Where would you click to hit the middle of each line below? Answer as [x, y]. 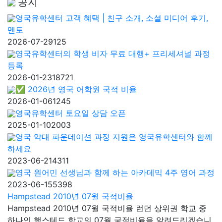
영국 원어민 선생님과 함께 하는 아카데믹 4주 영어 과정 [115, 172]
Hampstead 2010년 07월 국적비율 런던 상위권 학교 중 [107, 208]
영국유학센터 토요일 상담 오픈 [71, 113]
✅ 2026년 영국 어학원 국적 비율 [76, 89]
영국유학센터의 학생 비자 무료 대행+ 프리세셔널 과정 [113, 53]
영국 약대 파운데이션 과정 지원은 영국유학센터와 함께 [114, 137]
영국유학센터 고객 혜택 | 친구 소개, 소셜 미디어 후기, [112, 18]
